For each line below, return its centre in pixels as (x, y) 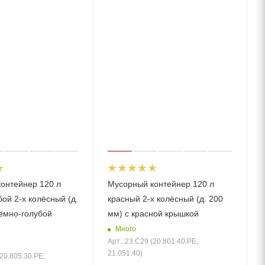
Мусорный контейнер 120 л (161, 184)
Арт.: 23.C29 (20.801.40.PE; (153, 242)
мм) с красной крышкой (153, 214)
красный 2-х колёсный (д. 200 (166, 199)
